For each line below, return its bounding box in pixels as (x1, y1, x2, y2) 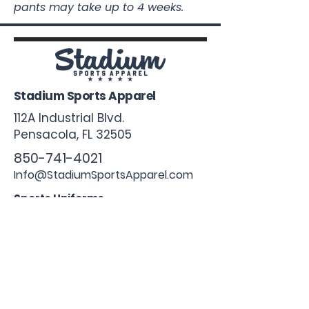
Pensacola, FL (14, 126, 96, 143)
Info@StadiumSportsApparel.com (14, 166, 193, 183)
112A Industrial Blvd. (14, 109, 124, 126)
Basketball (15, 272, 68, 287)
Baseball (15, 208, 59, 223)
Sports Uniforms (14, 190, 104, 206)
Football (15, 250, 57, 266)
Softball (15, 229, 55, 244)
